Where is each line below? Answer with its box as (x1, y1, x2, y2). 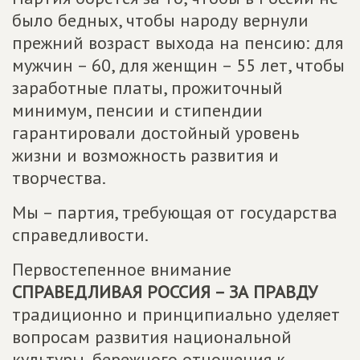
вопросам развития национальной (12, 325, 292, 348)
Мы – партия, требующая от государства (12, 201, 337, 223)
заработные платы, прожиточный (12, 76, 283, 99)
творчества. (12, 166, 106, 189)
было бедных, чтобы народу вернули (12, 9, 309, 31)
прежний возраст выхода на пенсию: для (12, 31, 343, 54)
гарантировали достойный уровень (12, 121, 299, 144)
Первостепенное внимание (12, 258, 231, 280)
